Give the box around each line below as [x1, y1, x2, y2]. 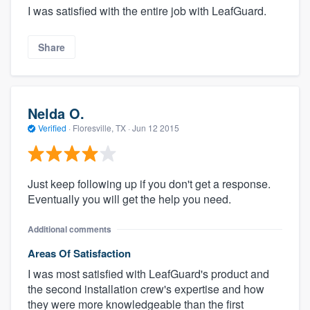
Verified [36, 122, 69, 134]
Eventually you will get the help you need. [28, 190, 231, 207]
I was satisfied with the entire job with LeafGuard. [28, 2, 266, 19]
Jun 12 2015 [132, 122, 179, 134]
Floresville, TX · [71, 122, 132, 134]
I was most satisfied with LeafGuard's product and [28, 265, 269, 282]
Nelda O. [28, 103, 84, 124]
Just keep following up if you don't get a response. [28, 175, 271, 192]
